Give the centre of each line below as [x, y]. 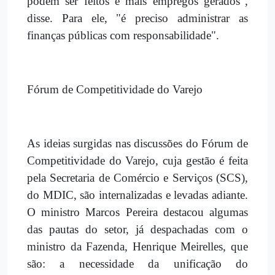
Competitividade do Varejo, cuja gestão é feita [137, 160]
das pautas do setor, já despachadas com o [137, 229]
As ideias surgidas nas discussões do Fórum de [137, 143]
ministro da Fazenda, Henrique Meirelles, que [137, 246]
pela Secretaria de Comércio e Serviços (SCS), [137, 177]
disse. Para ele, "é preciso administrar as [137, 18]
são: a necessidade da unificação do [137, 263]
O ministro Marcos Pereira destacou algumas [137, 212]
